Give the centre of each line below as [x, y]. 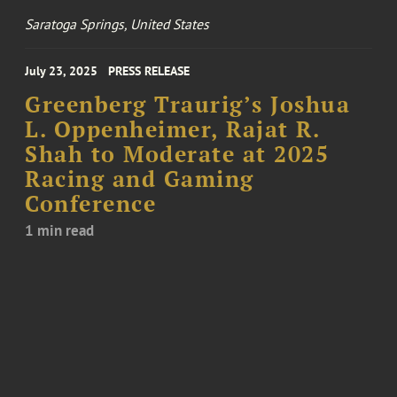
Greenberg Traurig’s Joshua [188, 105]
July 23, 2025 [62, 71]
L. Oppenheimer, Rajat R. [172, 130]
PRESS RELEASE [149, 71]
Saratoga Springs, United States [117, 24]
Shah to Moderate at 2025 [177, 155]
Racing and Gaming [140, 179]
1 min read [60, 231]
